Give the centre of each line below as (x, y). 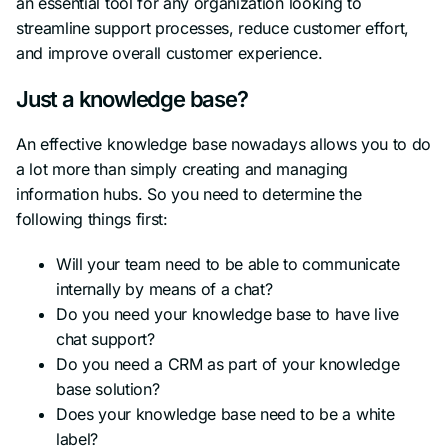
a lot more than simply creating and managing (182, 168)
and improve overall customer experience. (169, 52)
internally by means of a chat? (164, 288)
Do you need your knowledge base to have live (227, 313)
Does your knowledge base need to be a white (225, 413)
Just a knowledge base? (132, 98)
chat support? (105, 338)
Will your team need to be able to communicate (228, 263)
